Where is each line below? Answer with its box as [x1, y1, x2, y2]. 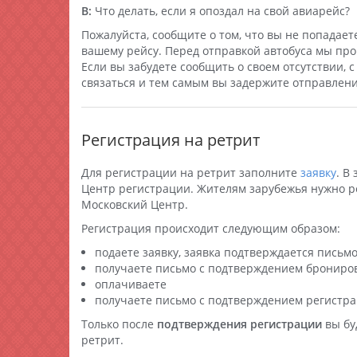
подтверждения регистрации [157, 316, 322, 331]
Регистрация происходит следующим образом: [81, 221, 340, 236]
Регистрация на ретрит [81, 129, 260, 151]
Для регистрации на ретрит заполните [81, 165, 300, 180]
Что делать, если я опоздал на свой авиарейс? [92, 3, 350, 18]
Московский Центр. [81, 197, 188, 212]
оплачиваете [95, 277, 167, 292]
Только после [81, 316, 157, 331]
